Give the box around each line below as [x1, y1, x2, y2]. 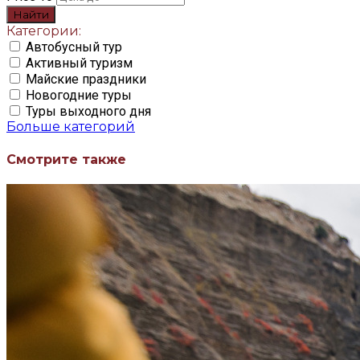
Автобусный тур [26, 39, 122, 55]
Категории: [6, 23, 81, 39]
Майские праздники [26, 72, 146, 88]
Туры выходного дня [26, 104, 151, 120]
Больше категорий [6, 119, 135, 135]
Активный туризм [26, 55, 133, 72]
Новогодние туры [26, 88, 132, 104]
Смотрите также [6, 151, 126, 167]
